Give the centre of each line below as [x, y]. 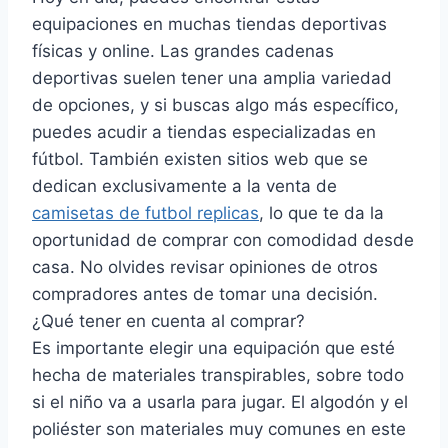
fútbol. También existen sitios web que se [200, 158]
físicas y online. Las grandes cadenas [183, 50]
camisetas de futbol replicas [145, 212]
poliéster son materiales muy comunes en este [219, 428]
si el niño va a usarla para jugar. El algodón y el [220, 401]
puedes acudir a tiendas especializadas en [204, 131]
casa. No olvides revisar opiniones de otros [205, 266]
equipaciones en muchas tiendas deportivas [209, 23]
